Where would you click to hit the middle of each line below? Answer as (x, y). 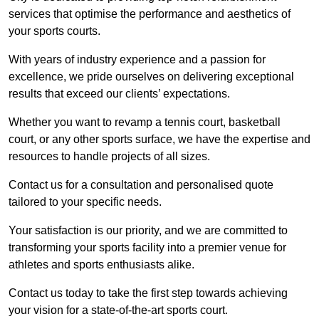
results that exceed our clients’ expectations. (119, 94)
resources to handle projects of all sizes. (109, 157)
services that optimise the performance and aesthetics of (150, 14)
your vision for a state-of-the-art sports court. (118, 310)
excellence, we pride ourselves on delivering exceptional (151, 77)
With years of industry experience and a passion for (137, 60)
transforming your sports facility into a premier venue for (147, 248)
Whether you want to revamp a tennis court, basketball (145, 122)
